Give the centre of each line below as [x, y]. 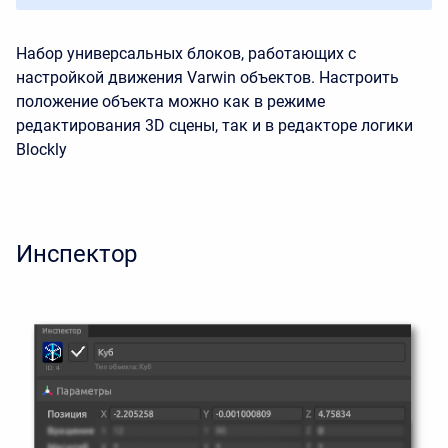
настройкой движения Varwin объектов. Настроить [207, 77]
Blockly [41, 149]
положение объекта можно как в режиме [170, 101]
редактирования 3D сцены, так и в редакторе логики [214, 125]
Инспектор [77, 254]
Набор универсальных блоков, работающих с [186, 53]
